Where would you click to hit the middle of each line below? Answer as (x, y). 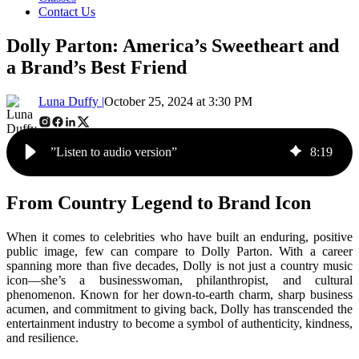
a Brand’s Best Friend (97, 67)
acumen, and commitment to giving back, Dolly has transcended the (179, 309)
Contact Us (67, 12)
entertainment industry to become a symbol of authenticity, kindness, (179, 323)
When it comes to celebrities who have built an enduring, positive (179, 236)
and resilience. (42, 337)
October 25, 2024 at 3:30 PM (178, 101)
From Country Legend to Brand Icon (159, 202)
